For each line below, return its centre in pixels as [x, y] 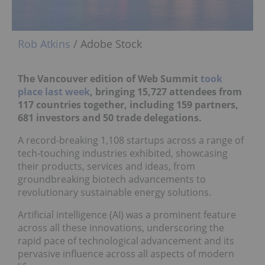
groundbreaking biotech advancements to [112, 179]
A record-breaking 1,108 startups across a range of [131, 140]
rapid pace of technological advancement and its [126, 240]
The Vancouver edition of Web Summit [109, 78]
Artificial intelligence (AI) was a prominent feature [127, 214]
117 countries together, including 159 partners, [128, 104]
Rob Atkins [44, 43]
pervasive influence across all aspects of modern [126, 253]
